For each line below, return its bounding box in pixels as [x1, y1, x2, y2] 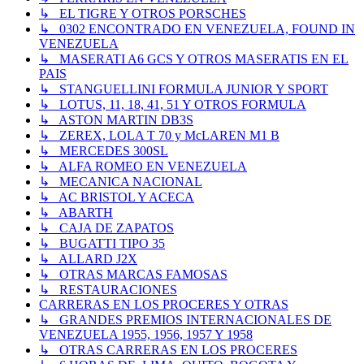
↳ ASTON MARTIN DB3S [39, 113, 193, 128]
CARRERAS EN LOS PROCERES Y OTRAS [39, 297, 288, 312]
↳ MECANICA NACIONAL [39, 175, 202, 189]
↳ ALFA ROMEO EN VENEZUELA [39, 159, 247, 174]
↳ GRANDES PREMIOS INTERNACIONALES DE [39, 313, 331, 327]
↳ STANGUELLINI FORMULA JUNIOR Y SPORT [39, 82, 328, 97]
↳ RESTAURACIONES [39, 283, 177, 297]
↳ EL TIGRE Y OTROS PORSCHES [39, 6, 246, 21]
